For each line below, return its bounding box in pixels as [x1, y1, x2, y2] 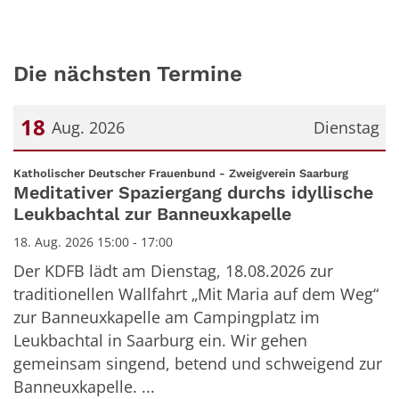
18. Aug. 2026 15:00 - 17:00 [13, 233, 173, 251]
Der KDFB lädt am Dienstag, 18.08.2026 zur [13, 260, 333, 282]
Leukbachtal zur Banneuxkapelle [13, 204, 291, 225]
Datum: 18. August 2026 [12, 156, 191, 178]
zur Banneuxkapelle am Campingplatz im [13, 306, 320, 329]
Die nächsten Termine [13, 60, 242, 86]
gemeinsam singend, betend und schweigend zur [13, 353, 382, 375]
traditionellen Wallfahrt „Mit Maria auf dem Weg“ [13, 283, 379, 305]
